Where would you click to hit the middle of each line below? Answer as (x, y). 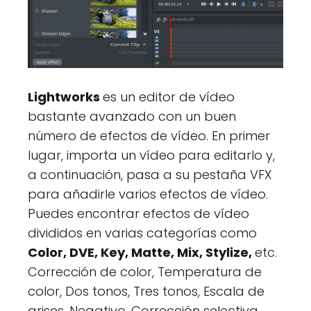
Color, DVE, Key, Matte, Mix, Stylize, (141, 253)
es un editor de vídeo (169, 97)
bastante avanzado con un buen (132, 117)
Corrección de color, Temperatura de (145, 272)
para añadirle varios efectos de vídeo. (148, 194)
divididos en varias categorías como (142, 233)
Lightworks (65, 97)
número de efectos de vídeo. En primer (149, 136)
